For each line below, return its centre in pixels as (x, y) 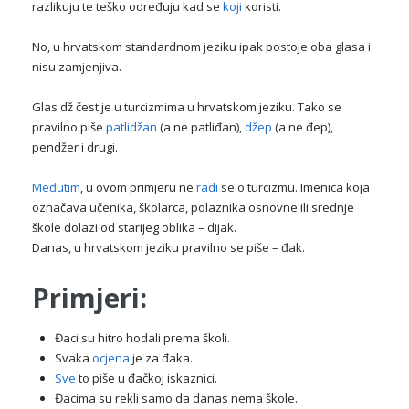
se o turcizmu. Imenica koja (294, 188)
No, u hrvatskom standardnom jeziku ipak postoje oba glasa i (201, 47)
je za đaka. (161, 358)
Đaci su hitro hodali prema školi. (142, 338)
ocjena (111, 358)
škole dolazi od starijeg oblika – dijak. (134, 228)
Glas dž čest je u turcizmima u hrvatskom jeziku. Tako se (187, 107)
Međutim (56, 188)
